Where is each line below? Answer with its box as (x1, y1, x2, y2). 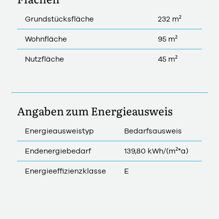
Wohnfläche (25, 34, 67, 43)
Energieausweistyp (25, 126, 94, 135)
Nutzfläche (25, 54, 64, 63)
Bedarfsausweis (124, 126, 182, 135)
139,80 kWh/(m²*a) (124, 146, 188, 155)
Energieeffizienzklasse (25, 166, 106, 175)
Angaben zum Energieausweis (17, 102, 173, 119)
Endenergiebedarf (25, 146, 91, 155)
